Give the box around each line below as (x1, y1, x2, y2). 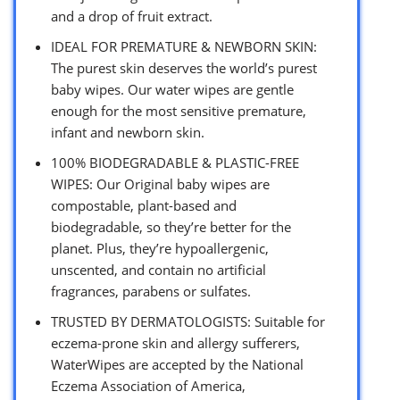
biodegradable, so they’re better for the (51, 217, 291, 236)
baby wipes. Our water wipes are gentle (51, 79, 294, 98)
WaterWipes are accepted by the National (51, 354, 304, 373)
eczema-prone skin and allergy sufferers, (51, 333, 300, 352)
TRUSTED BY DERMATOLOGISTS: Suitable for (51, 312, 325, 330)
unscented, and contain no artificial (51, 260, 266, 279)
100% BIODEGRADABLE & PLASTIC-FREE (51, 153, 299, 171)
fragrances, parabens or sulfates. (51, 281, 251, 300)
